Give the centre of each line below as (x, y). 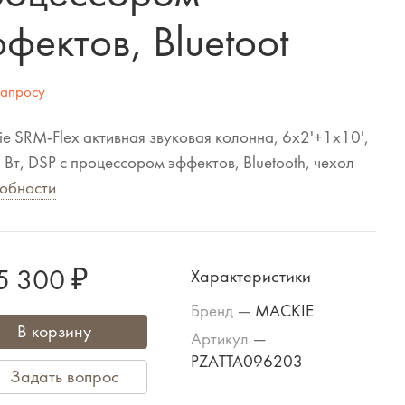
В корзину (54, 331)
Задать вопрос (64, 377)
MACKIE (284, 311)
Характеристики (250, 276)
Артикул (221, 339)
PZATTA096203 (246, 362)
